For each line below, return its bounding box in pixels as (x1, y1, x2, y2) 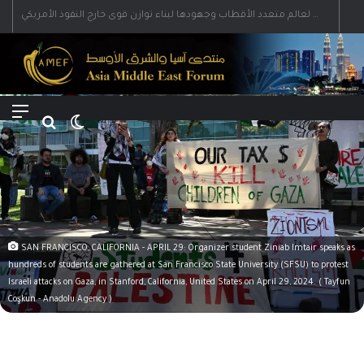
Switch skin (84, 106, 144, 119)
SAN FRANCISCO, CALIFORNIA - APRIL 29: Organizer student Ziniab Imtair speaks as (19, 243, 355, 253)
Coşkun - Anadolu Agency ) (8, 294, 112, 305)
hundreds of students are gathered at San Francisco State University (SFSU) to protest (8, 260, 349, 271)
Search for (56, 106, 114, 119)
